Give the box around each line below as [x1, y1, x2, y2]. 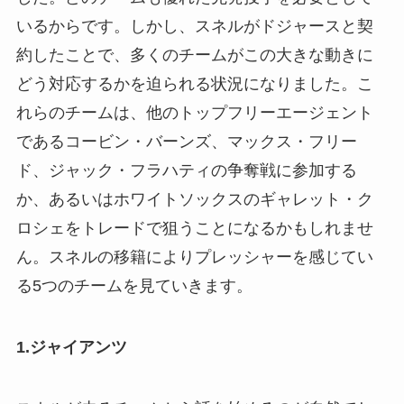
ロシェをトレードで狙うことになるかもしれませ [15, 219, 373, 238]
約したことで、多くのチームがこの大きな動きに [15, 46, 373, 65]
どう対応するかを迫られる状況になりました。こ [15, 75, 373, 94]
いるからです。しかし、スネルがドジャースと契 [15, 17, 373, 36]
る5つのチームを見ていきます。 [15, 277, 252, 296]
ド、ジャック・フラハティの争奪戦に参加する [15, 161, 357, 180]
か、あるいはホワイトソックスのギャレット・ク [15, 190, 373, 209]
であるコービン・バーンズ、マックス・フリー [15, 133, 357, 151]
